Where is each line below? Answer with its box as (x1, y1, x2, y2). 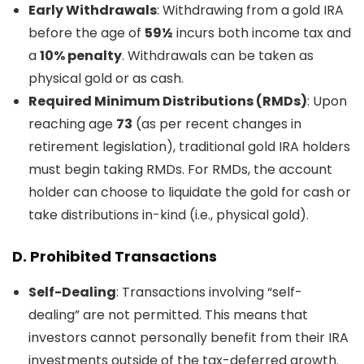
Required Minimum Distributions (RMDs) (28, 92, 307, 110)
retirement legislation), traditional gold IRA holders (28, 137, 350, 156)
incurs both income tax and (173, 24, 351, 42)
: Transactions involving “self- (116, 283, 302, 301)
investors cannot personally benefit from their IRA (28, 328, 349, 347)
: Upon (307, 92, 347, 110)
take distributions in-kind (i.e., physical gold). (28, 206, 309, 224)
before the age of (28, 24, 145, 42)
